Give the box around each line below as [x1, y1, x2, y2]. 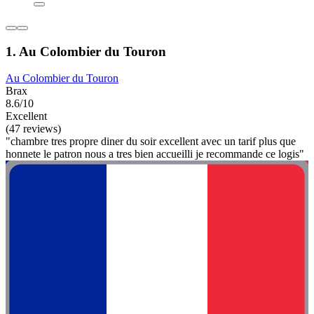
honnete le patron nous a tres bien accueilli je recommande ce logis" [6, 148, 304, 161]
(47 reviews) [6, 123, 61, 135]
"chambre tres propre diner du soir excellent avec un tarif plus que [6, 135, 296, 148]
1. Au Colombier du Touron [6, 43, 166, 59]
